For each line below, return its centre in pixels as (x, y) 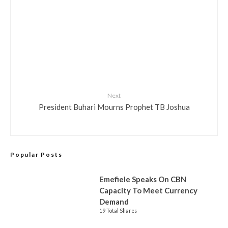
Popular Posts (36, 154)
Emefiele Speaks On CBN (143, 179)
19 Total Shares (118, 211)
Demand (115, 202)
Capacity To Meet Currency (148, 190)
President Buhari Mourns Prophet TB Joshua (114, 106)
